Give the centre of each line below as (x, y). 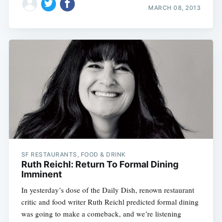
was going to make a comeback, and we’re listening (101, 213)
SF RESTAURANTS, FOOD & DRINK (73, 154)
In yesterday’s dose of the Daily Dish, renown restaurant (108, 190)
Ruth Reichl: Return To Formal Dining (100, 164)
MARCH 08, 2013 (175, 8)
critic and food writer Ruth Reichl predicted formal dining (110, 201)
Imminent (41, 174)
